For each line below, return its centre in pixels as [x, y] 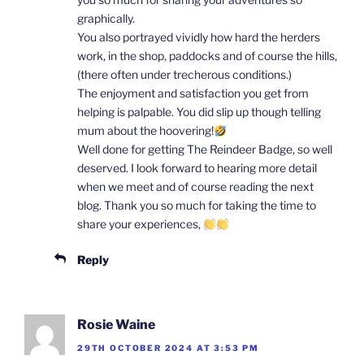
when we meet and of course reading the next [195, 187]
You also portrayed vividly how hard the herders [199, 37]
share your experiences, [140, 224]
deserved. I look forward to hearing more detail [197, 168]
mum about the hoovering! [145, 131]
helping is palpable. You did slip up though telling [199, 112]
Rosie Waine [116, 325]
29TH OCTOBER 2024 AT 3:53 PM [168, 347]
